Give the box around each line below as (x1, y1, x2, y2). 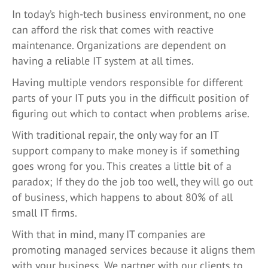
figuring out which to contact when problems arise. (12, 106, 249, 120)
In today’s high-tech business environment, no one (12, 7, 246, 21)
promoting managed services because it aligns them (12, 243, 255, 257)
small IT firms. (12, 206, 77, 220)
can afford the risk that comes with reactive (12, 23, 214, 36)
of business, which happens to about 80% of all (12, 190, 233, 204)
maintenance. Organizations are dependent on (12, 38, 226, 52)
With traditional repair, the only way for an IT (12, 128, 218, 142)
